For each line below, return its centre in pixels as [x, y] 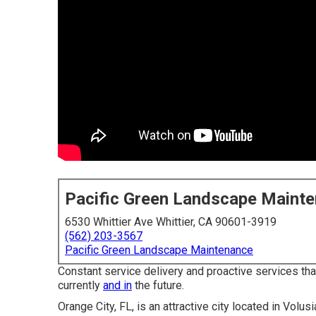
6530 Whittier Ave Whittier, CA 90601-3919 [171, 222]
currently [80, 285]
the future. [158, 285]
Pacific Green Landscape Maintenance [159, 250]
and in [117, 285]
